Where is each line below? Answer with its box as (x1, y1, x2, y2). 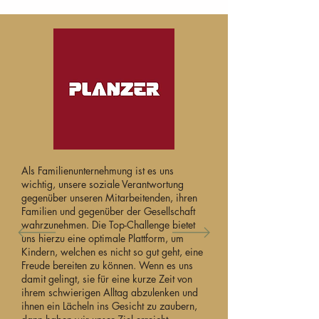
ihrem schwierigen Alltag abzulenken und (21, 285, 198, 299)
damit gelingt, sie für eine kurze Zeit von (21, 271, 192, 286)
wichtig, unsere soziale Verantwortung (21, 177, 184, 191)
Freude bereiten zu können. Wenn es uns (21, 258, 193, 272)
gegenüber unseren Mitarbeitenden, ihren (21, 190, 197, 204)
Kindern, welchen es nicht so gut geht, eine (21, 244, 203, 258)
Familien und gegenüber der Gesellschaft (21, 204, 195, 218)
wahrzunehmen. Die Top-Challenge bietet (21, 217, 195, 231)
